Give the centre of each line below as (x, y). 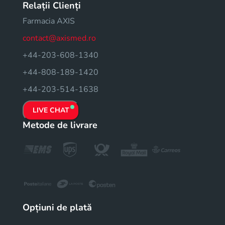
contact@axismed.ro (59, 38)
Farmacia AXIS (49, 21)
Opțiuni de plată (57, 207)
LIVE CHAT (51, 110)
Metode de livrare (60, 125)
